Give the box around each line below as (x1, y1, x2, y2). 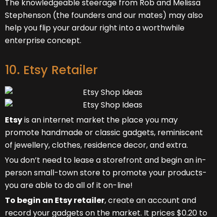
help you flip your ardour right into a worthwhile (5, 22, 185, 33)
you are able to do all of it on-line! (5, 179, 133, 191)
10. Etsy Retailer (5, 61, 98, 78)
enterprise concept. (5, 34, 81, 46)
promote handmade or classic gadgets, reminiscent (5, 126, 203, 138)
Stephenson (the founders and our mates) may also (5, 9, 203, 21)
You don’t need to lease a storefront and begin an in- (5, 154, 206, 166)
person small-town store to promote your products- (5, 167, 207, 178)
